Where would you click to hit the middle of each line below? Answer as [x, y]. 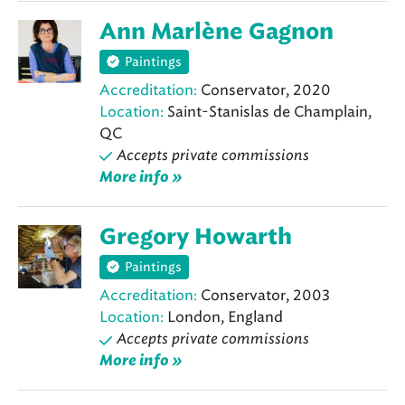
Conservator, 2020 [264, 90]
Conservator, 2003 [264, 296]
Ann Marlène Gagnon [217, 32]
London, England [223, 317]
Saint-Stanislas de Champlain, [268, 112]
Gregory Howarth [196, 238]
